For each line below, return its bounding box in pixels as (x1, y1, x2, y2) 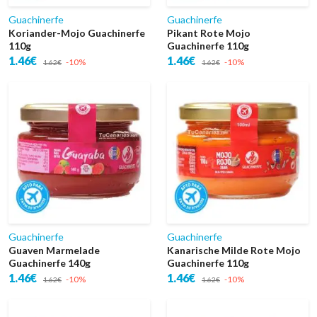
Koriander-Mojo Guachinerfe (8, 27, 145, 39)
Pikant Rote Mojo (167, 27, 250, 39)
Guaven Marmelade (8, 244, 100, 256)
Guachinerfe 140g (8, 257, 91, 269)
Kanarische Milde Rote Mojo (167, 244, 301, 256)
